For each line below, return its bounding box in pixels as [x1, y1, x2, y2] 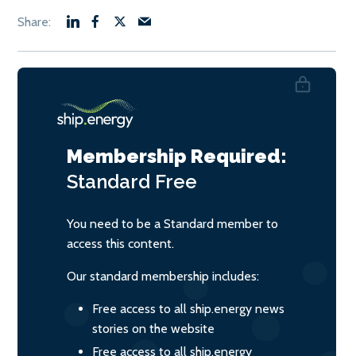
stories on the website [92, 320, 215, 336]
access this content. [67, 235, 174, 251]
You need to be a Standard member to [67, 215, 278, 231]
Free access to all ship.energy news [92, 300, 284, 316]
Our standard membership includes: [67, 268, 259, 284]
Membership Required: [67, 144, 287, 168]
